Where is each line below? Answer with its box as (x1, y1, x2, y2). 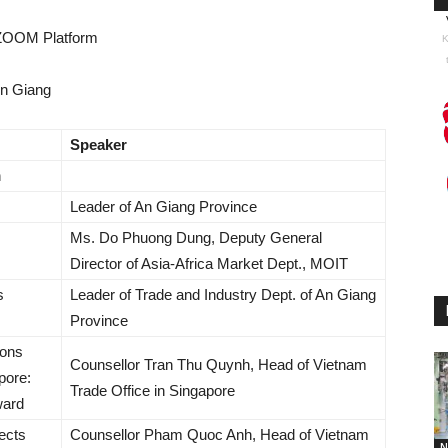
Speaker (70, 136, 127, 153)
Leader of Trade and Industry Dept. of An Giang (70, 286, 376, 303)
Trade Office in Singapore (70, 382, 235, 399)
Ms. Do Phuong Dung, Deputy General (70, 229, 322, 246)
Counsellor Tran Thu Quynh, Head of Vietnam (70, 356, 367, 373)
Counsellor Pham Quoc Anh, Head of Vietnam (70, 426, 369, 443)
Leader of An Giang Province (70, 198, 257, 215)
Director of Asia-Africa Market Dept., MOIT (70, 255, 348, 272)
